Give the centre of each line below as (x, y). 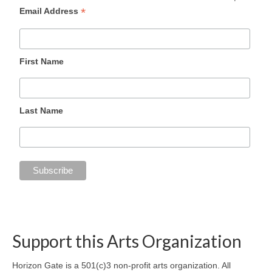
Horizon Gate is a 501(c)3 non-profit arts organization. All (121, 265)
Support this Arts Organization (127, 241)
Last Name (42, 111)
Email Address (50, 11)
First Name (42, 62)
